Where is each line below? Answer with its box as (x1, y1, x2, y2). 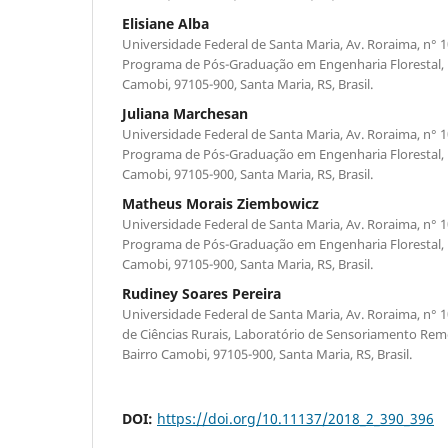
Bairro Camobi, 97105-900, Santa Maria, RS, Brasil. (122, 344, 412, 363)
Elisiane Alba (122, 13, 209, 33)
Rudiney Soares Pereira (122, 283, 281, 303)
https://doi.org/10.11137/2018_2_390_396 (157, 408, 434, 428)
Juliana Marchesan (122, 103, 248, 123)
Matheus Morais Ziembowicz (122, 193, 319, 213)
